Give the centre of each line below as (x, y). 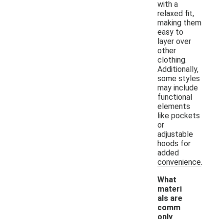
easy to (170, 32)
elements (174, 106)
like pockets (179, 115)
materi (170, 189)
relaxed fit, (176, 13)
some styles (179, 78)
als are (170, 198)
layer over (174, 41)
